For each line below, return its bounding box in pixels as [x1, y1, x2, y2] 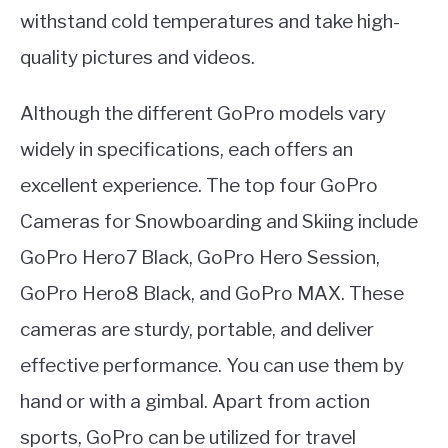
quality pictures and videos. [20, 46, 255, 69]
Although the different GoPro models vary [20, 102, 386, 125]
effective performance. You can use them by [20, 354, 404, 377]
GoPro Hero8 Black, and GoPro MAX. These [20, 282, 404, 305]
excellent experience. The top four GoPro [20, 174, 378, 197]
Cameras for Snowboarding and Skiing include [20, 210, 418, 233]
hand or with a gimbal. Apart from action [20, 390, 370, 413]
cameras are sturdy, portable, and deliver [20, 318, 374, 341]
